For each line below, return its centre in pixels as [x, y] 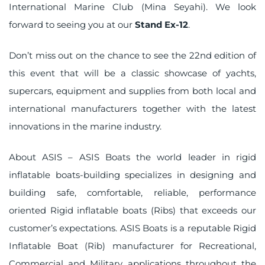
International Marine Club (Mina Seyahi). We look [132, 7]
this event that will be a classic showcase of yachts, [132, 73]
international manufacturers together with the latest [132, 109]
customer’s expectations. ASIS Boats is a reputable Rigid [132, 228]
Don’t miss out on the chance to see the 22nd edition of [132, 56]
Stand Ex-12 [161, 25]
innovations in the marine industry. [85, 127]
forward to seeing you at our [72, 25]
